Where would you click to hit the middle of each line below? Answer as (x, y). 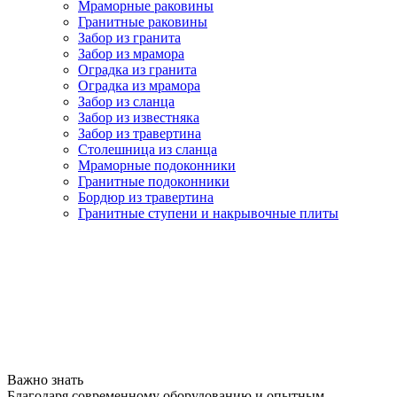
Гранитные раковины (143, 22)
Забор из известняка (139, 118)
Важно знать (45, 380)
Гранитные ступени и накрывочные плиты (208, 214)
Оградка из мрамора (139, 86)
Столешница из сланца (148, 150)
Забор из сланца (126, 102)
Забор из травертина (140, 134)
